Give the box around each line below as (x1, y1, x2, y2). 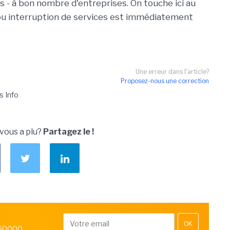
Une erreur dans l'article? (136, 68, 209, 75)
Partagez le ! (43, 127, 94, 137)
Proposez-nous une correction (121, 77, 209, 85)
